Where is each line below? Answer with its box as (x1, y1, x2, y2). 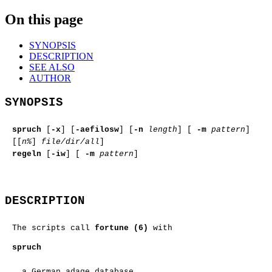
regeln (12, 149, 41, 159)
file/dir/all (41, 137, 100, 147)
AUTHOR (29, 73, 71, 84)
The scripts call (12, 223, 95, 233)
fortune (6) (95, 223, 148, 233)
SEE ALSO (29, 62, 75, 73)
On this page (5, 12, 83, 28)
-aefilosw (75, 125, 119, 135)
